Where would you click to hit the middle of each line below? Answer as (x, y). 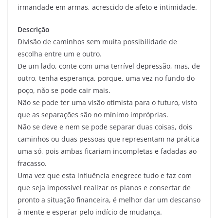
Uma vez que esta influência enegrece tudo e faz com (105, 175)
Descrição (34, 29)
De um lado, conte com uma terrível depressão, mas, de (109, 66)
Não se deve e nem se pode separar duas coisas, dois (105, 127)
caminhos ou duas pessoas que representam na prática (109, 139)
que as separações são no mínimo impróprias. (93, 115)
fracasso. (32, 163)
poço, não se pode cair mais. (64, 90)
